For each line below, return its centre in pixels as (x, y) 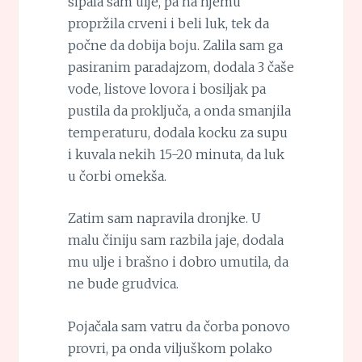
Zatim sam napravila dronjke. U (164, 219)
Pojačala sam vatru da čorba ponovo (179, 327)
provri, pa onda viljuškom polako (170, 349)
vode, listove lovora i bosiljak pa (166, 88)
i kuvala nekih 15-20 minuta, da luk (176, 154)
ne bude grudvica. (123, 284)
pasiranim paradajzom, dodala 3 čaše (181, 67)
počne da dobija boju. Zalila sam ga (175, 45)
